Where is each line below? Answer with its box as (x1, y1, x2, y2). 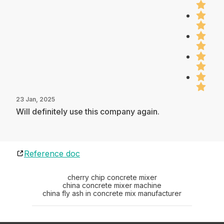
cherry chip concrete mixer (67, 172, 157, 181)
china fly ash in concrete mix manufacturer (42, 188, 181, 197)
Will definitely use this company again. (16, 106, 159, 116)
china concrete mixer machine (62, 180, 161, 189)
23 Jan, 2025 (16, 95, 55, 103)
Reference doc (24, 148, 80, 158)
